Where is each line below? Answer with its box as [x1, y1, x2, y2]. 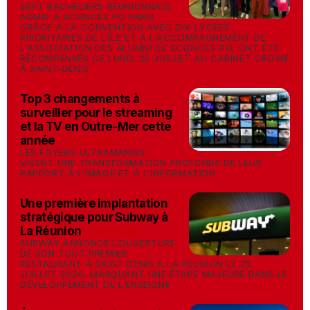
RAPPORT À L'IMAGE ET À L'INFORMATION [20, 167, 216, 179]
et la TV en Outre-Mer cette [20, 120, 172, 134]
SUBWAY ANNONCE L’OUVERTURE [20, 237, 176, 248]
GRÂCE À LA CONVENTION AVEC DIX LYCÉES [20, 21, 230, 33]
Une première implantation [20, 197, 168, 210]
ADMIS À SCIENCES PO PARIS [20, 11, 156, 22]
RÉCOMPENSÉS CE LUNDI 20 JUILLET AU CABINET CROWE [20, 53, 290, 64]
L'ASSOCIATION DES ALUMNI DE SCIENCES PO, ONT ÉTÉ [20, 42, 280, 53]
